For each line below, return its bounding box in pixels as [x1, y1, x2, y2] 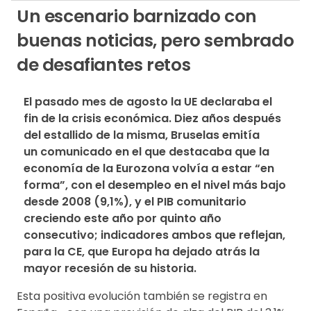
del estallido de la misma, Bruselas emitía [24, 126, 260, 143]
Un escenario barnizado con [17, 3, 257, 28]
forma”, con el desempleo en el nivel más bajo [24, 176, 286, 193]
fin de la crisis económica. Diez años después [24, 110, 281, 126]
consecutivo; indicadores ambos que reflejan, [24, 226, 285, 243]
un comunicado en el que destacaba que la [24, 143, 269, 160]
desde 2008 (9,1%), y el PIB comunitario [24, 193, 246, 210]
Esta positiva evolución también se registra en [17, 287, 267, 304]
